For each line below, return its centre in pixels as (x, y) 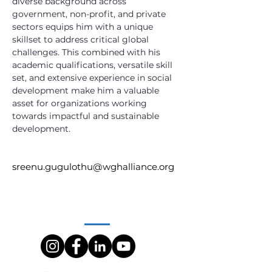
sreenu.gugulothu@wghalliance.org (93, 167)
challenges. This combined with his (87, 52)
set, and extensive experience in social (93, 78)
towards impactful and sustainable (87, 116)
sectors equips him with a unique (84, 27)
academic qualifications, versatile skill (93, 65)
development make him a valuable (87, 90)
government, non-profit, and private (90, 14)
